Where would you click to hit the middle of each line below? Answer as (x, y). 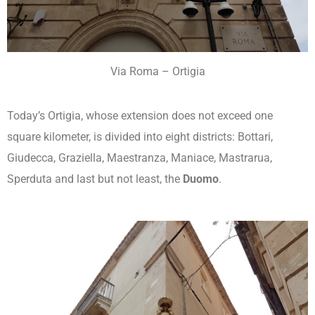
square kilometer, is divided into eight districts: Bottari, (140, 136)
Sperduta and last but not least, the (95, 179)
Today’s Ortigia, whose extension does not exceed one (140, 115)
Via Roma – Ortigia (157, 71)
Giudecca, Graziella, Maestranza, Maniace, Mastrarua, (140, 157)
